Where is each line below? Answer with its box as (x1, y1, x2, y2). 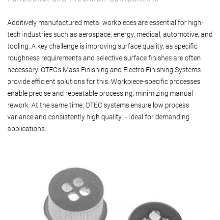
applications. (7, 124, 46, 133)
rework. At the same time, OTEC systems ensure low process (7, 101, 189, 109)
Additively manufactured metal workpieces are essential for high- (7, 18, 203, 27)
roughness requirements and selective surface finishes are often (7, 54, 201, 62)
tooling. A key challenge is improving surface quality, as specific (7, 42, 197, 50)
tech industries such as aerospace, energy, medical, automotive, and (7, 30, 213, 38)
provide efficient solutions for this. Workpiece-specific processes (7, 77, 200, 85)
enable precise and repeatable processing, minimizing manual (7, 89, 193, 97)
